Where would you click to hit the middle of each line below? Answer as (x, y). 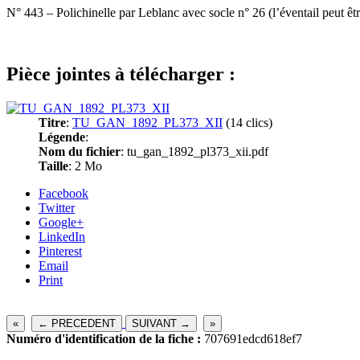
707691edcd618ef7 (252, 338)
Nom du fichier (80, 151)
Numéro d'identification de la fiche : (104, 338)
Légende (62, 137)
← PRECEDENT (77, 323)
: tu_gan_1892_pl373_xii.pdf (194, 151)
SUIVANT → (161, 323)
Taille (53, 166)
